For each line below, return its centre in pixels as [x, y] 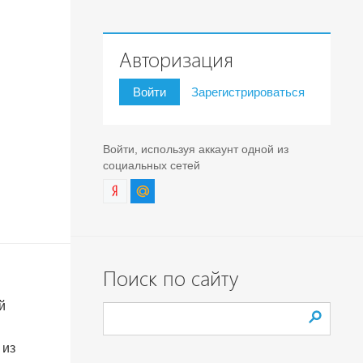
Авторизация [176, 60]
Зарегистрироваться [248, 92]
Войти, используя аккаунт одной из [195, 149]
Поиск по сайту [170, 279]
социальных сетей [151, 165]
